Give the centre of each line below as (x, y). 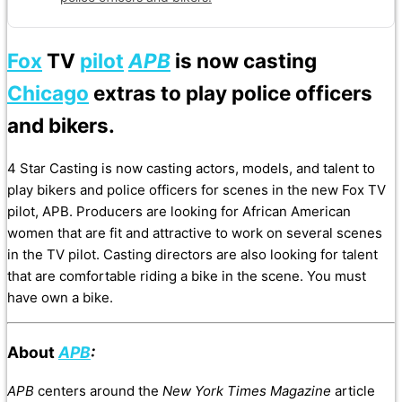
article (353, 391)
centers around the (100, 391)
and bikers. (61, 125)
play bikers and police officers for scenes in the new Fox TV (197, 190)
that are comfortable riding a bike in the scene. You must (187, 276)
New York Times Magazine (247, 391)
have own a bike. (60, 298)
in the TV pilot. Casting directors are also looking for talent (192, 255)
